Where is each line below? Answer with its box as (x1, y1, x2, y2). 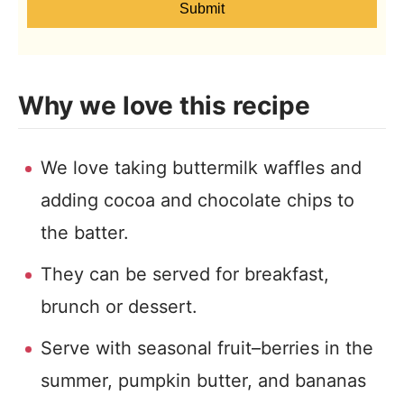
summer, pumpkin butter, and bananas (41, 370, 366, 391)
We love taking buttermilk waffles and (41, 157, 362, 179)
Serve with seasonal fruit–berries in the (41, 337, 373, 359)
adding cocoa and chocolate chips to (41, 189, 354, 211)
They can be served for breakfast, (41, 263, 329, 285)
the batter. (41, 222, 129, 243)
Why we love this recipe (18, 90, 310, 121)
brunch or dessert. (41, 296, 197, 317)
